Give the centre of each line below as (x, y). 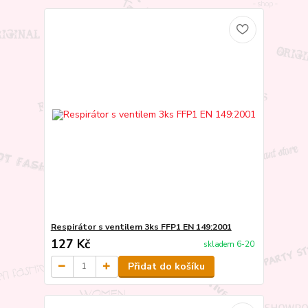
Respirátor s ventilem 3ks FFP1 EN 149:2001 (141, 227)
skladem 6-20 (229, 245)
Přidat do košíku (166, 266)
